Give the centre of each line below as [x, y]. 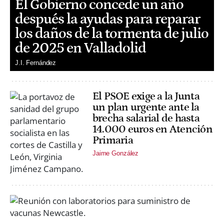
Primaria [113, 140]
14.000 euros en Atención [152, 129]
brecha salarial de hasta [146, 118]
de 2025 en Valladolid [80, 48]
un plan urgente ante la [146, 107]
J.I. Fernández [36, 63]
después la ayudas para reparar [107, 19]
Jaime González [116, 153]
